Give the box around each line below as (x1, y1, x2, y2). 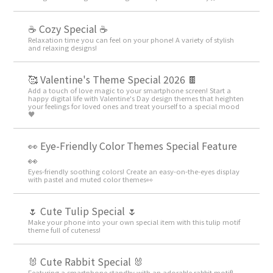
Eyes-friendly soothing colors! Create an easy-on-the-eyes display (28, 166, 240, 176)
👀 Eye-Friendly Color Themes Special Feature (28, 138, 238, 153)
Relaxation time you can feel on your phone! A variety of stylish (28, 34, 235, 44)
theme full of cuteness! (28, 224, 101, 235)
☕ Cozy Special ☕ (28, 21, 108, 36)
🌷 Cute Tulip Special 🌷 (28, 203, 138, 218)
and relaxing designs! (28, 42, 97, 52)
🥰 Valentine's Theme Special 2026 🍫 (28, 71, 198, 87)
